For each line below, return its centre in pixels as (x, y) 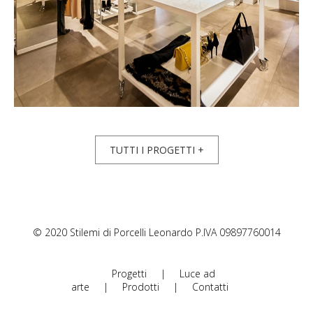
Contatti (210, 287)
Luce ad (197, 274)
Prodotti (140, 287)
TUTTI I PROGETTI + (156, 150)
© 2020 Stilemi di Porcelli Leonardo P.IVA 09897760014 (156, 233)
